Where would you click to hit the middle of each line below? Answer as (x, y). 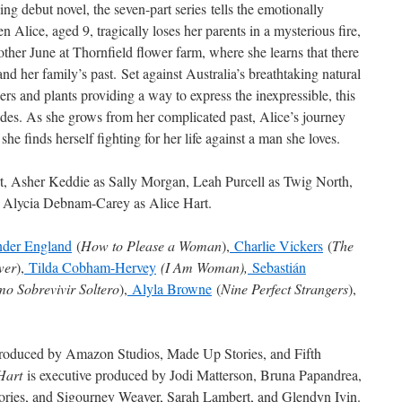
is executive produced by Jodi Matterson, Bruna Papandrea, (192, 375)
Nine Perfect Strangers (284, 288)
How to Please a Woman (151, 245)
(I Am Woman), (204, 267)
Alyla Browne (170, 288)
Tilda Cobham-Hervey (90, 267)
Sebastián (277, 267)
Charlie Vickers (276, 245)
